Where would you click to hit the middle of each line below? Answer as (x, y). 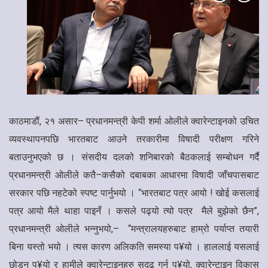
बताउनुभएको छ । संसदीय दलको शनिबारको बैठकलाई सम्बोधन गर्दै (134, 157)
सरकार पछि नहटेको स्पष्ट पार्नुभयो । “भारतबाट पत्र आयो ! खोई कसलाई (134, 193)
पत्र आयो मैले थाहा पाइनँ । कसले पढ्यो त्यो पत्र (101, 211)
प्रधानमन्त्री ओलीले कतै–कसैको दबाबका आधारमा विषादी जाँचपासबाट (134, 175)
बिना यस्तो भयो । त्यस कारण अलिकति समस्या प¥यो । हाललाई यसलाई (134, 247)
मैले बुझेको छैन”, (228, 211)
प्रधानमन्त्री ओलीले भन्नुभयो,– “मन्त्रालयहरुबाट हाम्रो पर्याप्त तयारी (134, 229)
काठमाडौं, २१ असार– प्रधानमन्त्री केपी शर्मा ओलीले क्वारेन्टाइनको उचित (134, 121)
